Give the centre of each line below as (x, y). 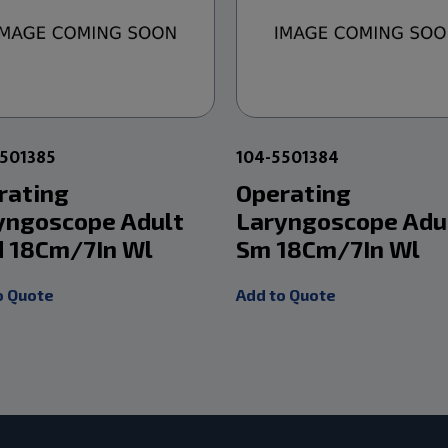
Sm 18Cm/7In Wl (328, 248)
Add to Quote (286, 294)
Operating (294, 192)
